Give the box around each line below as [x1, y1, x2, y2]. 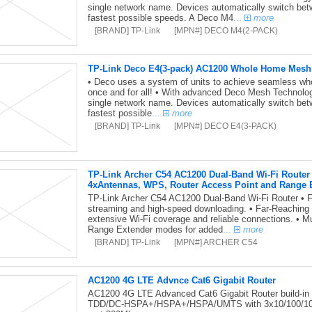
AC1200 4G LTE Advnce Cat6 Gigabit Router [87, 275, 276, 286]
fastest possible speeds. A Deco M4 [87, 13, 233, 23]
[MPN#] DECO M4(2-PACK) [173, 26, 278, 35]
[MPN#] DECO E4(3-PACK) [173, 121, 276, 130]
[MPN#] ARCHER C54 [173, 237, 258, 247]
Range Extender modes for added [87, 224, 223, 235]
